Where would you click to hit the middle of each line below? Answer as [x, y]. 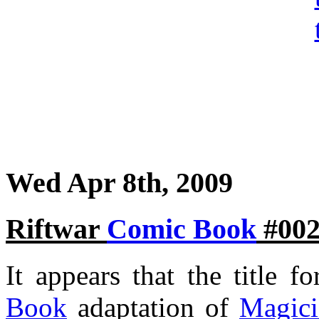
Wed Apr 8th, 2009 [119, 182]
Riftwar [56, 229]
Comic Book [182, 229]
